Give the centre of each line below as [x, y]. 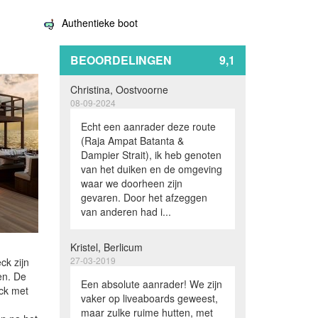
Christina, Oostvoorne [119, 89]
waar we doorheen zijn [131, 183]
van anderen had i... [126, 212]
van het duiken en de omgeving [151, 169]
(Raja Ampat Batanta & [132, 141]
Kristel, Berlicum [106, 247]
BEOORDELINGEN [121, 60]
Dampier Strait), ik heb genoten [151, 155]
